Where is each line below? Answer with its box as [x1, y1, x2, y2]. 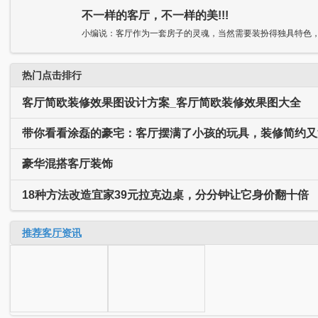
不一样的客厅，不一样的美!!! [82, 9, 229, 22]
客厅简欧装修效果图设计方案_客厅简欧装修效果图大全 [22, 96, 301, 109]
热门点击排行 [22, 70, 82, 82]
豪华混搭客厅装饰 [22, 158, 113, 170]
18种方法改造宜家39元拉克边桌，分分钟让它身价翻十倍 [22, 188, 309, 201]
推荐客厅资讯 [22, 226, 82, 238]
